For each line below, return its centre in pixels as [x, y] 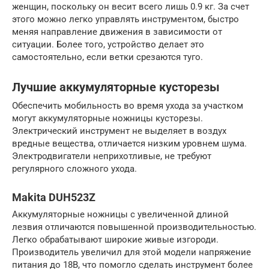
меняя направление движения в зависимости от [117, 32]
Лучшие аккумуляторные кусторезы [116, 87]
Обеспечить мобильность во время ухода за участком [128, 105]
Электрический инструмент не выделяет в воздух [119, 131]
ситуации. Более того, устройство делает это [108, 44]
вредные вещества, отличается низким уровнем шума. [129, 143]
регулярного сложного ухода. [74, 168]
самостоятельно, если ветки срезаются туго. [107, 57]
